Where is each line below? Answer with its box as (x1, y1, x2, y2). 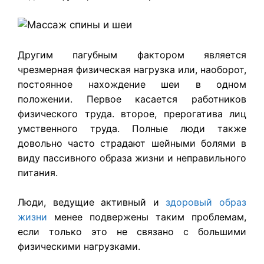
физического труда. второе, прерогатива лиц (18, 107, 246, 120)
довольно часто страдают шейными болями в (18, 137, 246, 149)
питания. (18, 166, 58, 179)
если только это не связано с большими (18, 226, 246, 238)
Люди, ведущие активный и (18, 196, 166, 209)
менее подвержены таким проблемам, (47, 211, 246, 223)
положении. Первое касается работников (18, 93, 246, 105)
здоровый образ (166, 196, 247, 209)
